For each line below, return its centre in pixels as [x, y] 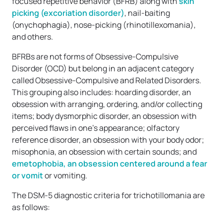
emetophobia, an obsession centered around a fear [110, 164]
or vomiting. [66, 176]
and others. [33, 37]
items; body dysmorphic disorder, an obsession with [104, 116]
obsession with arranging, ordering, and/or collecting [107, 104]
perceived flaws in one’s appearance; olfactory [96, 128]
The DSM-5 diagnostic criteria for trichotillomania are [108, 195]
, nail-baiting [147, 13]
